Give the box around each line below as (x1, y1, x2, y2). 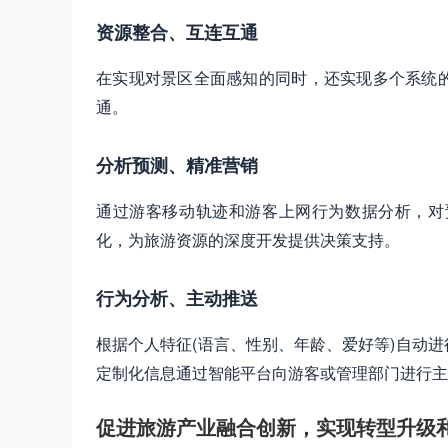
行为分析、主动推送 (96, 285, 258, 312)
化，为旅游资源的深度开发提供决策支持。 (96, 228, 400, 252)
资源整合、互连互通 (96, 19, 258, 46)
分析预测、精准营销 (96, 152, 258, 179)
